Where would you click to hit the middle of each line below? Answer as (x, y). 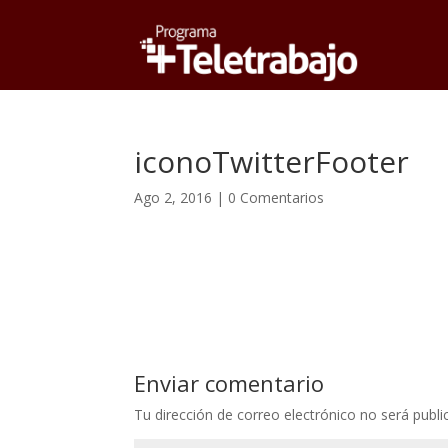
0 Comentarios (276, 197)
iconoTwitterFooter (272, 161)
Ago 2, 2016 (173, 197)
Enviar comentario (229, 383)
